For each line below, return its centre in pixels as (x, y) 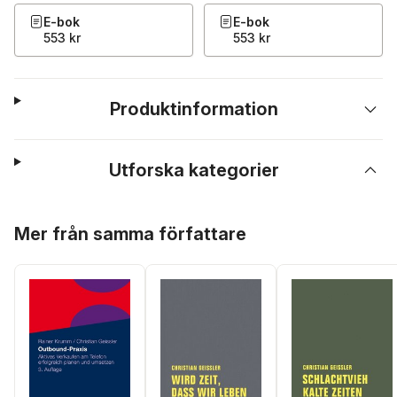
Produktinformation (195, 109)
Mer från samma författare (130, 234)
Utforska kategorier (195, 170)
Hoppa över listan (69, 221)
